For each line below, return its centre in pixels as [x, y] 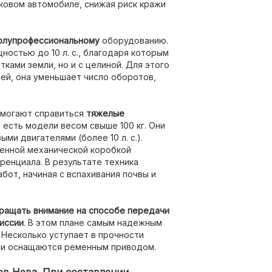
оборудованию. [134, 40]
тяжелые [105, 113]
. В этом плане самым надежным [93, 223]
